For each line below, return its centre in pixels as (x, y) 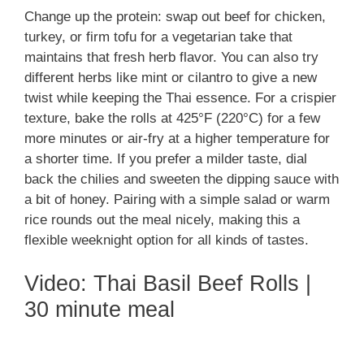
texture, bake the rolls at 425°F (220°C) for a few (172, 118)
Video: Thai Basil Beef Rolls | (168, 284)
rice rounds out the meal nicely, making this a (162, 219)
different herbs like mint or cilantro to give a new (171, 77)
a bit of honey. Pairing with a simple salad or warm (177, 199)
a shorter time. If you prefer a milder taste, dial (166, 158)
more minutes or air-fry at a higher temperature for (177, 138)
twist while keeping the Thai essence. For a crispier (180, 97)
